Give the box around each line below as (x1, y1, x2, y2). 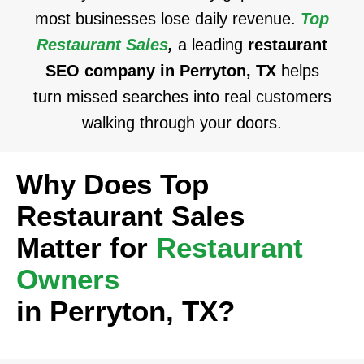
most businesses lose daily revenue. (35, 10, 301, 28)
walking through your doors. (82, 114, 282, 132)
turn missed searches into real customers (32, 88, 331, 106)
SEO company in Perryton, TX (45, 62, 281, 80)
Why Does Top (16, 168, 209, 200)
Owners (16, 263, 119, 295)
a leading (178, 36, 248, 54)
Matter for (16, 232, 156, 263)
